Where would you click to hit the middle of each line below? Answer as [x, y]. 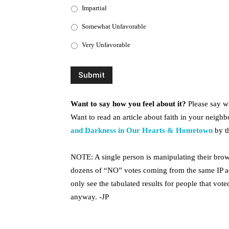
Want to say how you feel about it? [128, 104]
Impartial [94, 8]
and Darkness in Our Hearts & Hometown [142, 130]
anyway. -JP [90, 197]
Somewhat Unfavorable [114, 27]
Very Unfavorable [106, 45]
